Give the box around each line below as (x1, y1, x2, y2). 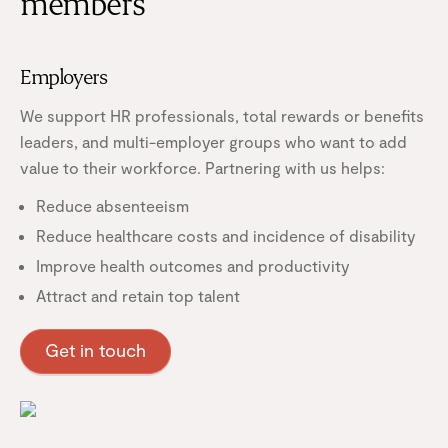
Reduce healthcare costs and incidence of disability (36, 225, 416, 245)
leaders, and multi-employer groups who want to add (20, 131, 407, 151)
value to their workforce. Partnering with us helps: (20, 157, 385, 177)
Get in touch (45, 338, 146, 361)
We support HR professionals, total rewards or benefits (20, 105, 424, 125)
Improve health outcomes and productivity (36, 255, 350, 275)
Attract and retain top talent (36, 285, 240, 305)
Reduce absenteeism (36, 195, 189, 215)
